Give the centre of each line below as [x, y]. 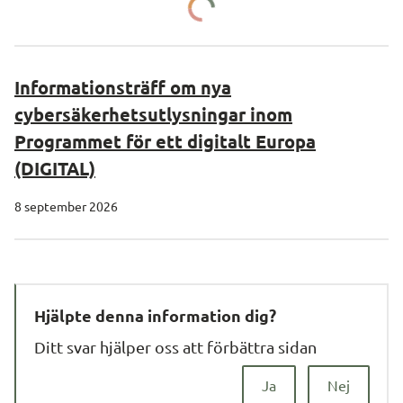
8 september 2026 [66, 206]
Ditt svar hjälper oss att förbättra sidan [175, 346]
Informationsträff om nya [123, 87]
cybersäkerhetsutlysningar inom [153, 114]
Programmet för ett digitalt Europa [165, 141]
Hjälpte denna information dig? [155, 315]
